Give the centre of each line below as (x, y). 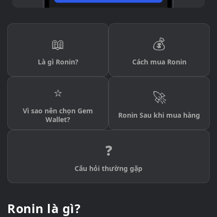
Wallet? (58, 120)
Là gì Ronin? (58, 62)
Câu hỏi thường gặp (108, 169)
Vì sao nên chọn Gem (58, 111)
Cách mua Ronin (159, 62)
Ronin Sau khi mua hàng (159, 115)
